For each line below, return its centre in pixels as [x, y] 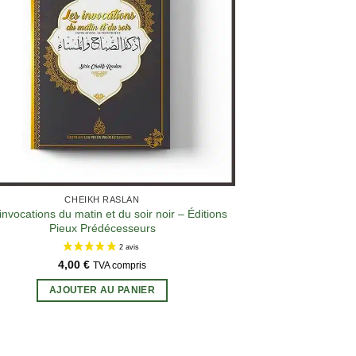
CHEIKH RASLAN [102, 199]
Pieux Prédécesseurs [102, 228]
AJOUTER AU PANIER [102, 290]
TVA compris [120, 265]
